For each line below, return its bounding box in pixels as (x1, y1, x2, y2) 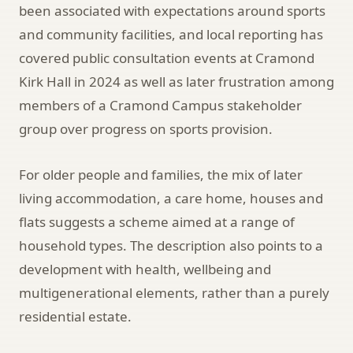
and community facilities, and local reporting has (19, 24, 323, 43)
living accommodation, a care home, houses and (19, 188, 323, 207)
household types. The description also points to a (19, 236, 323, 255)
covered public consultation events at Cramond (19, 48, 314, 67)
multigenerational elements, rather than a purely (19, 283, 329, 302)
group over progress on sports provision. (19, 119, 273, 138)
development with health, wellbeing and (19, 259, 271, 278)
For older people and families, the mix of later (19, 165, 303, 184)
